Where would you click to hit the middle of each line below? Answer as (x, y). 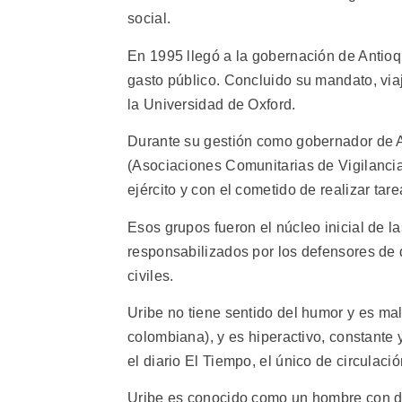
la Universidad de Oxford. (212, 104)
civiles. (151, 275)
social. (149, 19)
